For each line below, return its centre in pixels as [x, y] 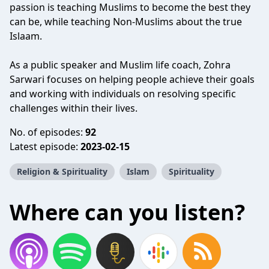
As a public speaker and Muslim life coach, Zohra [120, 65]
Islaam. [26, 36]
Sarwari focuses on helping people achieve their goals [132, 79]
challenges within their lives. [74, 108]
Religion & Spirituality [62, 171]
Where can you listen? [127, 212]
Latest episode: [45, 147]
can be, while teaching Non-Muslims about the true [126, 22]
